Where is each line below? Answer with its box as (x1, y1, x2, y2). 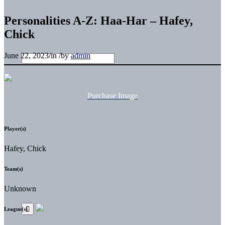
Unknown (4, 184, 36, 193)
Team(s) (4, 165, 23, 172)
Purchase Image (87, 91, 138, 100)
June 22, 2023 (4, 51, 49, 60)
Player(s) (4, 125, 26, 132)
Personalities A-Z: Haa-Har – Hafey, (4, 14, 193, 27)
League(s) (4, 205, 28, 212)
